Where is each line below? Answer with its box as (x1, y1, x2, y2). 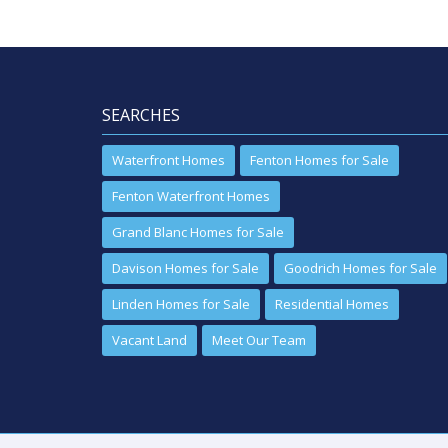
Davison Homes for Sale (112, 259, 259, 277)
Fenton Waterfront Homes (112, 187, 270, 205)
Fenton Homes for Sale (250, 151, 389, 169)
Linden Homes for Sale (112, 295, 250, 313)
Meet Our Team (212, 331, 306, 349)
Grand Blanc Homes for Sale (112, 223, 284, 241)
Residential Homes (275, 295, 389, 313)
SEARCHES (102, 104, 180, 126)
